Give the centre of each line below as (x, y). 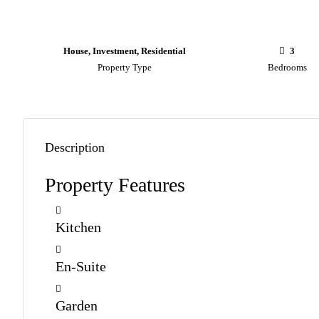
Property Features (115, 185)
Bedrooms (287, 67)
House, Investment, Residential (124, 51)
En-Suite (81, 266)
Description (75, 147)
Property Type (124, 67)
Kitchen (78, 227)
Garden (77, 305)
